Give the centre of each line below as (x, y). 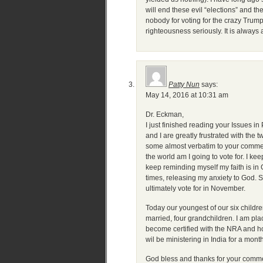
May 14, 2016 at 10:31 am (187, 95)
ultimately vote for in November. (195, 188)
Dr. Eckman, (165, 114)
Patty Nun (184, 85)
